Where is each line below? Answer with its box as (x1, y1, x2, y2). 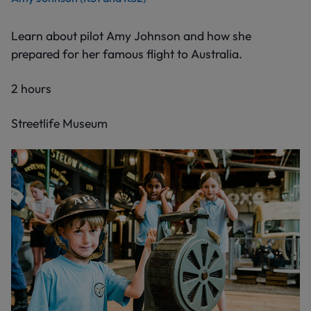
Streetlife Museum (11, 115, 108, 132)
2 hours (11, 81, 51, 97)
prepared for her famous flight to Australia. (11, 46, 242, 62)
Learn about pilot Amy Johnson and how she (11, 28, 251, 44)
